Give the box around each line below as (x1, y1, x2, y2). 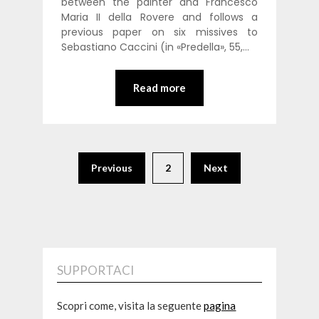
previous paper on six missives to (61, 24, 258, 39)
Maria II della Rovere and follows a (61, 9, 258, 24)
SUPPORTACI (57, 262, 135, 278)
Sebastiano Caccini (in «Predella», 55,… (61, 39, 249, 54)
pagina (204, 298, 236, 312)
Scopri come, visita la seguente (57, 298, 204, 312)
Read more (133, 80, 186, 94)
